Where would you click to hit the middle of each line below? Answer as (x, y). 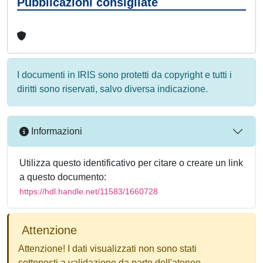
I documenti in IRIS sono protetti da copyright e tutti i (124, 75)
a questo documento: (63, 177)
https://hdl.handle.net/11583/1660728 (89, 191)
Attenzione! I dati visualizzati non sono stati (107, 248)
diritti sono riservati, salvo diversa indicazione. (112, 89)
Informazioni (55, 131)
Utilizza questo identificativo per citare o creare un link (131, 163)
